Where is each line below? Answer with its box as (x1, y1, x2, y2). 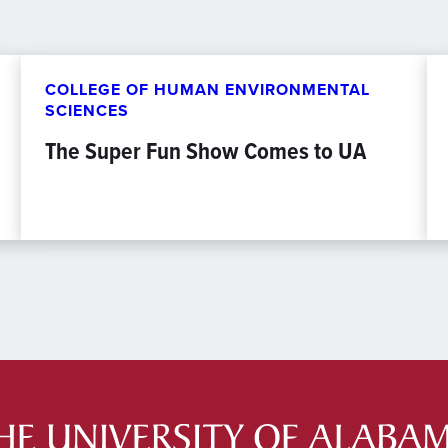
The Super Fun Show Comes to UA (45, 133, 367, 169)
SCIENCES (45, 99, 130, 122)
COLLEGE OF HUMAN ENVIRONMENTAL (45, 78, 371, 101)
